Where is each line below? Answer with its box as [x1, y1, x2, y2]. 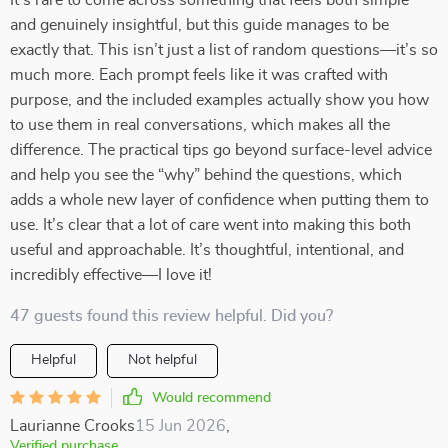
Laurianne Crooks [10, 418, 135, 434]
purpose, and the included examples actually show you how [10, 92, 429, 108]
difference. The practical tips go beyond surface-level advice [10, 142, 432, 158]
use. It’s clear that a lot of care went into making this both [10, 217, 411, 233]
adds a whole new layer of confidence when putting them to [10, 192, 429, 208]
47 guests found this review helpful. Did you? [10, 308, 333, 324]
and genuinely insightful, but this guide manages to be [10, 17, 389, 33]
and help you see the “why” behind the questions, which [10, 167, 402, 183]
